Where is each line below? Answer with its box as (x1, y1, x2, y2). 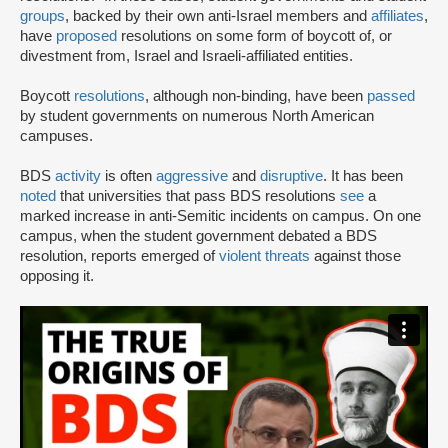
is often (101, 168, 156, 185)
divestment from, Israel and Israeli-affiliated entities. (20, 48, 353, 65)
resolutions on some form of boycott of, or (117, 28, 392, 45)
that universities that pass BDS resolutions (56, 188, 340, 205)
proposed (56, 28, 117, 45)
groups (20, 8, 65, 25)
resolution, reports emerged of (20, 248, 219, 265)
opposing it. (20, 268, 94, 285)
